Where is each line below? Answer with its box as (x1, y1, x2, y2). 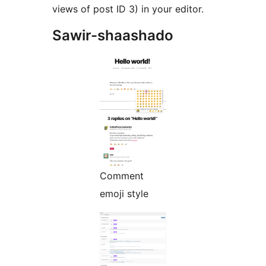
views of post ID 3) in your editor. (52, 2, 204, 15)
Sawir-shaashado (52, 26, 173, 44)
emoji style (100, 187, 148, 199)
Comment (100, 169, 144, 182)
